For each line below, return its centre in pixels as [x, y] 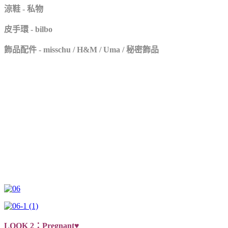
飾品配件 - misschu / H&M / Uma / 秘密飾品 [81, 49]
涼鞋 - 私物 [24, 9]
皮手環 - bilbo [28, 29]
